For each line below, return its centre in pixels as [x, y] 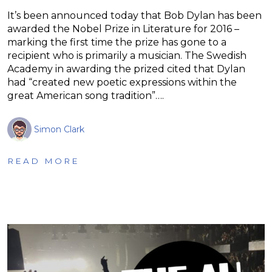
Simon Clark [59, 129]
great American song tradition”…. [86, 95]
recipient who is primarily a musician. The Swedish [127, 55]
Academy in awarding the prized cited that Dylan [126, 69]
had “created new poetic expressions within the [122, 82]
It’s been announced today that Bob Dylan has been [134, 15]
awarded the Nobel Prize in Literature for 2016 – [123, 29]
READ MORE [43, 161]
